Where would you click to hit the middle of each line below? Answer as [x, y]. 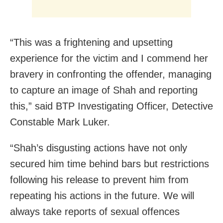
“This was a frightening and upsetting [91, 43]
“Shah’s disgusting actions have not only [99, 148]
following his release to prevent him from [99, 180]
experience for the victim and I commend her [109, 58]
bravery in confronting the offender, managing [111, 74]
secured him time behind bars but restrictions [110, 164]
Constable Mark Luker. [60, 122]
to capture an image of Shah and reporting [104, 90]
